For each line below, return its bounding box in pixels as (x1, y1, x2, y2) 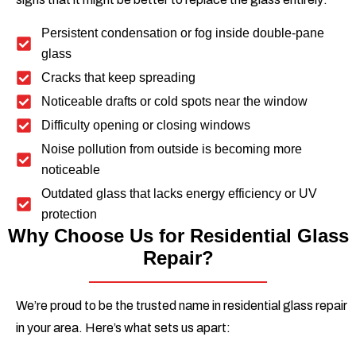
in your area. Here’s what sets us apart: (16, 321, 230, 335)
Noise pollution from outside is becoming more (41, 142, 302, 157)
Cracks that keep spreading (41, 71, 195, 85)
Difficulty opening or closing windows (41, 118, 250, 133)
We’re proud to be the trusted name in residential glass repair (16, 299, 347, 313)
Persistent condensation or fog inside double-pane (41, 26, 324, 41)
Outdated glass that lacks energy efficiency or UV (41, 187, 317, 201)
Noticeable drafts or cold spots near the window (41, 95, 308, 109)
